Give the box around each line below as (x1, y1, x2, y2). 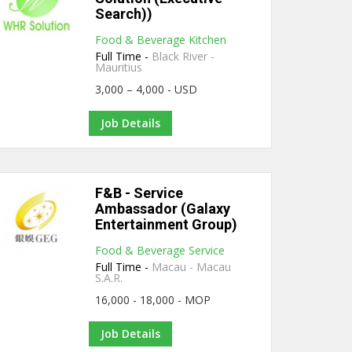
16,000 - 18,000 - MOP (95, 292, 211, 307)
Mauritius (95, 60, 143, 75)
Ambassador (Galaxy (95, 200, 231, 217)
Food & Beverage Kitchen (95, 32, 227, 47)
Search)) (95, 5, 153, 22)
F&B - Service (95, 185, 184, 201)
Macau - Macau (152, 259, 232, 274)
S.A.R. (95, 270, 123, 285)
